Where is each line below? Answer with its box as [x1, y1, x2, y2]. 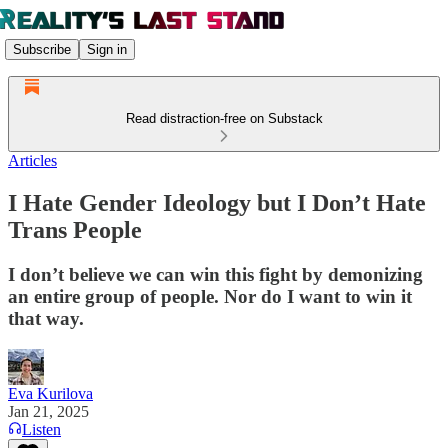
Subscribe [13, 41, 71, 57]
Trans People [8, 216, 142, 243]
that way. [8, 307, 84, 329]
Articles [8, 152, 57, 169]
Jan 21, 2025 [8, 402, 89, 420]
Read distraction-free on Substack [125, 111, 323, 126]
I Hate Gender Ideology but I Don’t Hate [8, 189, 426, 216]
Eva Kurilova [8, 384, 93, 402]
